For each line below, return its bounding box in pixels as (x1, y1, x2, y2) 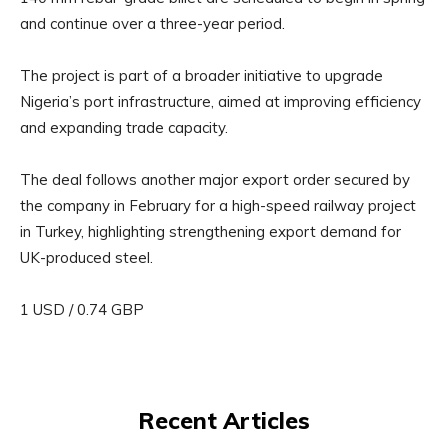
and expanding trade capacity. (20, 118, 228, 138)
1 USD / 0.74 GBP (20, 300, 144, 320)
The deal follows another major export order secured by (20, 170, 410, 190)
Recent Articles (138, 406, 310, 436)
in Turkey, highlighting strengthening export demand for (20, 222, 401, 242)
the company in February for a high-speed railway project (20, 196, 416, 216)
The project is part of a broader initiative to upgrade (20, 66, 383, 86)
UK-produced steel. (20, 248, 153, 268)
